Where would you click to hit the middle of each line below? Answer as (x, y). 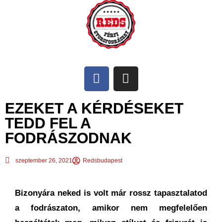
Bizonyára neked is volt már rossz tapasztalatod (111, 193)
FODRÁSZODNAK (68, 138)
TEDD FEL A (48, 123)
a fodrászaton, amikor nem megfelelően (111, 208)
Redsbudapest (103, 160)
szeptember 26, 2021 (44, 160)
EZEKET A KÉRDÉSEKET (94, 108)
